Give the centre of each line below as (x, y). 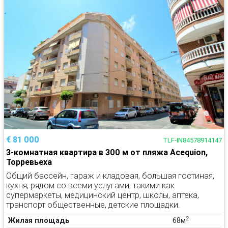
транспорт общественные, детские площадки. (93, 205)
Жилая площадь (39, 220)
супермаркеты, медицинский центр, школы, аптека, (103, 195)
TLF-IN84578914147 (192, 140)
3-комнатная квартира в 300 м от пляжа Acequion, (107, 152)
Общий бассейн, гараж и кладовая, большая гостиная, (110, 176)
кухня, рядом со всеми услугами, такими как (90, 185)
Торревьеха (29, 162)
